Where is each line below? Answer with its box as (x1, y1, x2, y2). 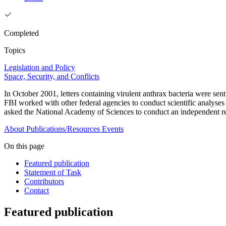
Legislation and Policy (4, 63, 75, 72)
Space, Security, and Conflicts (4, 72, 99, 81)
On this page (4, 142, 44, 151)
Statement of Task (24, 168, 81, 177)
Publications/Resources (26, 125, 100, 134)
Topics (4, 46, 25, 55)
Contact (24, 186, 49, 195)
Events (102, 125, 124, 134)
